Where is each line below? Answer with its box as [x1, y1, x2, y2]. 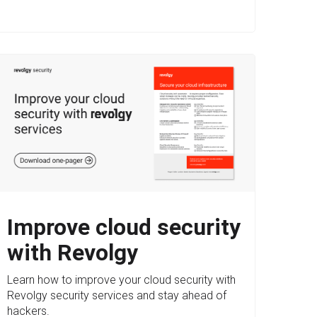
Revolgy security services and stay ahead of [6, 289, 226, 303]
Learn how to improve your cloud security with [6, 273, 236, 287]
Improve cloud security [6, 214, 241, 241]
